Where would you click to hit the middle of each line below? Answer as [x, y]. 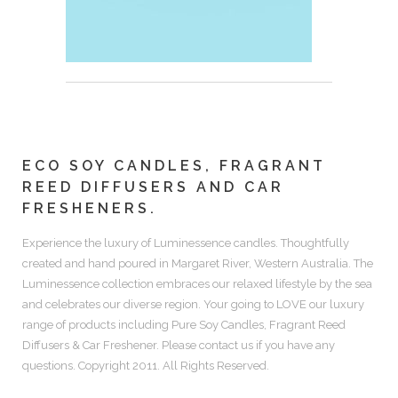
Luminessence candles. [216, 243]
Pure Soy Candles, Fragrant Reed [259, 325]
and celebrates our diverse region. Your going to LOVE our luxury [193, 304]
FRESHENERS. [90, 208]
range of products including [97, 325]
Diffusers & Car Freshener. [92, 345]
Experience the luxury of [88, 243]
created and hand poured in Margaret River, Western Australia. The [198, 263]
